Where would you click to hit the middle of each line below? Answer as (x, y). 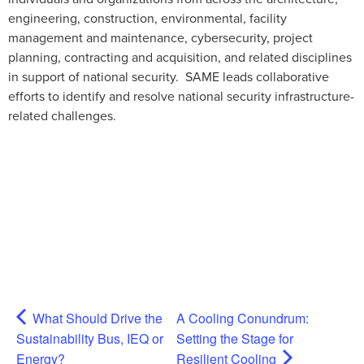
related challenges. (62, 116)
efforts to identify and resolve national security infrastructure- (181, 96)
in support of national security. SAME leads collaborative (169, 77)
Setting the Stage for (235, 338)
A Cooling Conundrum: (243, 318)
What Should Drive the (96, 318)
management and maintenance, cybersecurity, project (160, 38)
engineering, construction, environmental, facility (147, 18)
